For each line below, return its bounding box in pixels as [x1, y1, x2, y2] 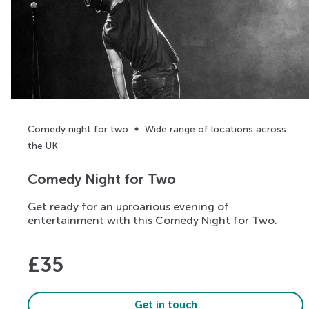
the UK [28, 139, 58, 152]
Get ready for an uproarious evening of [28, 200, 229, 214]
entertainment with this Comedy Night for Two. [28, 214, 277, 228]
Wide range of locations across [145, 123, 286, 135]
